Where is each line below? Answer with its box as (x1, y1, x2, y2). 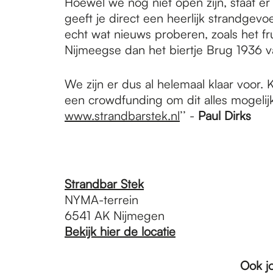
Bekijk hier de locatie (65, 223, 175, 239)
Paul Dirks (198, 107, 251, 123)
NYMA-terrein (65, 191, 138, 207)
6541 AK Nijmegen (65, 207, 165, 223)
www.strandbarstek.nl (65, 107, 180, 123)
